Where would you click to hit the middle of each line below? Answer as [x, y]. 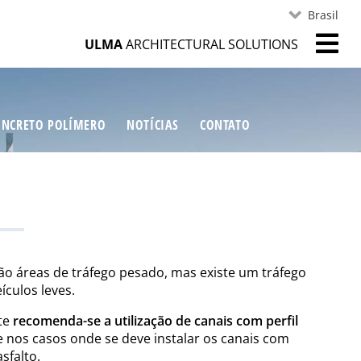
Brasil [323, 15]
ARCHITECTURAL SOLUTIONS [210, 44]
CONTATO [225, 124]
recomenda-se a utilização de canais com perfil [156, 320]
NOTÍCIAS [153, 124]
